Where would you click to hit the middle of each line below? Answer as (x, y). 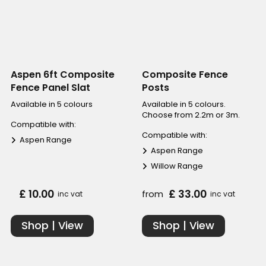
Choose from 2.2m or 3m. (191, 115)
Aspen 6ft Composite (62, 74)
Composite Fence (185, 74)
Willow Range (177, 166)
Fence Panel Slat (50, 87)
